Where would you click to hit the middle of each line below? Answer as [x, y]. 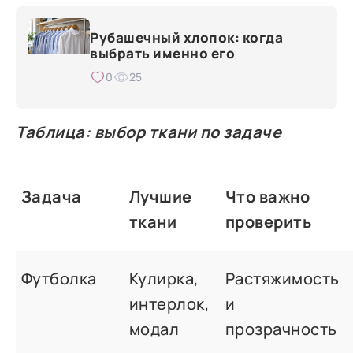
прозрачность [281, 329]
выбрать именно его [163, 54]
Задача [51, 197]
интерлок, [169, 304]
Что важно [268, 197]
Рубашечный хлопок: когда [187, 38]
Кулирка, [164, 279]
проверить [268, 222]
